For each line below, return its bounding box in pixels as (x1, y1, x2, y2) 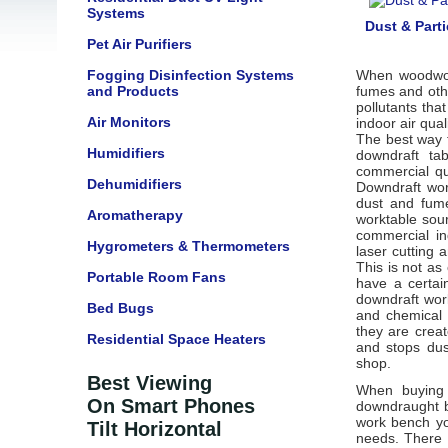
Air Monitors (87, 114, 171, 130)
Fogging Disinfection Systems (87, 67, 294, 83)
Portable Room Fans (87, 269, 226, 285)
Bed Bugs (87, 300, 154, 316)
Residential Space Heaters (87, 331, 266, 347)
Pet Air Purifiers (87, 36, 192, 52)
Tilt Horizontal (87, 418, 222, 440)
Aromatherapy (87, 207, 183, 223)
